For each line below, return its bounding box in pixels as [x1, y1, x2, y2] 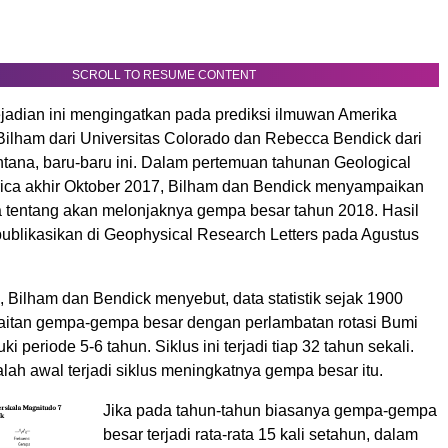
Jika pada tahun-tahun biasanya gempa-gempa [103, 402, 437, 420]
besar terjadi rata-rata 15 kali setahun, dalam [103, 426, 418, 444]
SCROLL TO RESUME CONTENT [72, 68, 256, 83]
